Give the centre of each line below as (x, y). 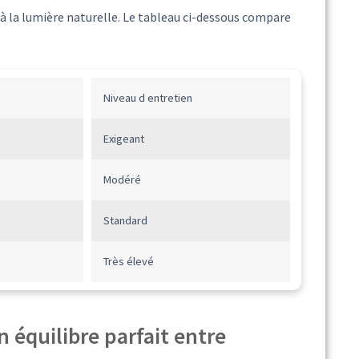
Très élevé (128, 262)
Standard (125, 221)
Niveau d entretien (147, 98)
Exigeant (123, 139)
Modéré (122, 180)
